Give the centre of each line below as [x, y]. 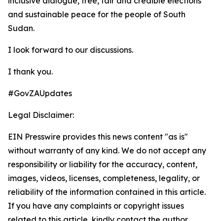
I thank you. [30, 72]
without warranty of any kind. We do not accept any [107, 150]
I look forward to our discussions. [71, 50]
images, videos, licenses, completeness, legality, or [104, 178]
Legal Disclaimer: [41, 115]
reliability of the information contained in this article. [107, 192]
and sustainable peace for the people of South [97, 14]
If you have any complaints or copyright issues [96, 206]
